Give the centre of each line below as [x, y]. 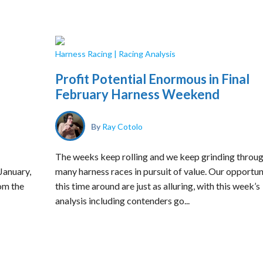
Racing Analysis [147, 54]
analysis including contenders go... [122, 200]
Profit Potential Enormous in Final [152, 79]
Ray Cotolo [122, 126]
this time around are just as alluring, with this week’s [158, 186]
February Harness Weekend [137, 94]
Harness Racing [84, 54]
